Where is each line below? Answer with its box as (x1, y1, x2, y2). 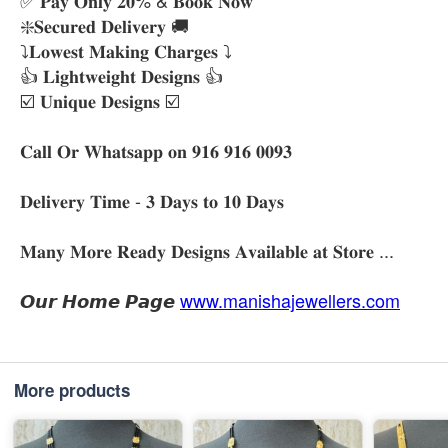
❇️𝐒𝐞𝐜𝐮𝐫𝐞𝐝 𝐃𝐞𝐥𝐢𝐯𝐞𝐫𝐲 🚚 (20, 11, 189, 38)
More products (14, 377, 130, 402)
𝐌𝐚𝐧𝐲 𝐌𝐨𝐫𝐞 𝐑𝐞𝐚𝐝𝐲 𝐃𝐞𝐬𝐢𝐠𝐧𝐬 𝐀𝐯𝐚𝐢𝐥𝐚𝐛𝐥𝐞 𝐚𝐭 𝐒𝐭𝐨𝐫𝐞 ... (20, 236, 394, 263)
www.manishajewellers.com (180, 286, 400, 313)
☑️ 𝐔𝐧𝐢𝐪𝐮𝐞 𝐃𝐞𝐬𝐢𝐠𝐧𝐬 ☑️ (20, 86, 180, 113)
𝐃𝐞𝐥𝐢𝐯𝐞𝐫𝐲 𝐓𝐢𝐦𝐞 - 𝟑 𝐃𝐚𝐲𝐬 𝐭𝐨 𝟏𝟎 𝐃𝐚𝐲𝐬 (20, 186, 284, 213)
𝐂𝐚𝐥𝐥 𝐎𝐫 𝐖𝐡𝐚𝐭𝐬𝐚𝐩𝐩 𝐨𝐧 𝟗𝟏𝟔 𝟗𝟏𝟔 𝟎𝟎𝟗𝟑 (20, 136, 292, 163)
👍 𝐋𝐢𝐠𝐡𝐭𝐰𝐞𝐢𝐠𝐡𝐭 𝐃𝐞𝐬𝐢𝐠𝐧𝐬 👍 (20, 61, 223, 88)
